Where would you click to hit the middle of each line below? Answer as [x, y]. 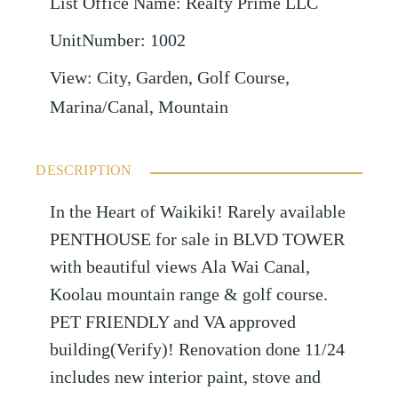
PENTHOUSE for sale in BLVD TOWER [198, 240]
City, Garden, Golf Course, [194, 78]
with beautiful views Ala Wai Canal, [180, 267]
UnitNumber [96, 41]
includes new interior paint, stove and [186, 378]
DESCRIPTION [84, 171]
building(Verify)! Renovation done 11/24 [198, 350]
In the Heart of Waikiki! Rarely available [198, 212]
